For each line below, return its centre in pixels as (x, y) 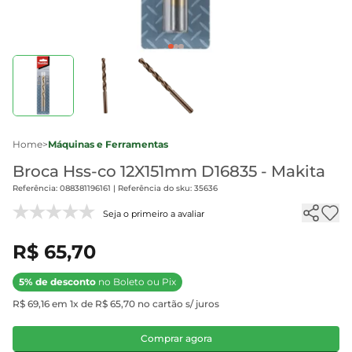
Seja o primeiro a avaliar (154, 214)
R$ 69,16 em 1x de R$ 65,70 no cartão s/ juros (116, 304)
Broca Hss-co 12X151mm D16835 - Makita (169, 171)
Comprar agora (176, 338)
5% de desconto (57, 282)
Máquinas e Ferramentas (108, 144)
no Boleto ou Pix (136, 282)
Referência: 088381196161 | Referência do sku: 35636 (115, 188)
